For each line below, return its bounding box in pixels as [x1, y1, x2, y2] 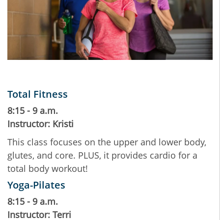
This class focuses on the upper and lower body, [7, 136, 206, 148]
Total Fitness [7, 87, 68, 101]
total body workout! [7, 163, 88, 175]
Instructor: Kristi [7, 118, 74, 130]
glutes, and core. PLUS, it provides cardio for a [7, 149, 197, 162]
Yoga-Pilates [7, 178, 65, 192]
